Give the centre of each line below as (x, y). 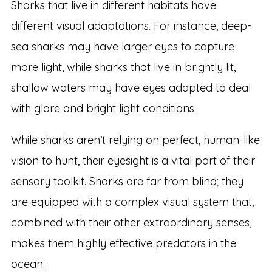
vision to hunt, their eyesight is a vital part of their (133, 161)
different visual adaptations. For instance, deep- (131, 26)
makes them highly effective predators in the (123, 243)
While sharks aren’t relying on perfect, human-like (135, 140)
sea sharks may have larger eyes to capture (122, 47)
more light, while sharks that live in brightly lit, (123, 67)
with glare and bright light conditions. (103, 109)
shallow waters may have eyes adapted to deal (131, 88)
